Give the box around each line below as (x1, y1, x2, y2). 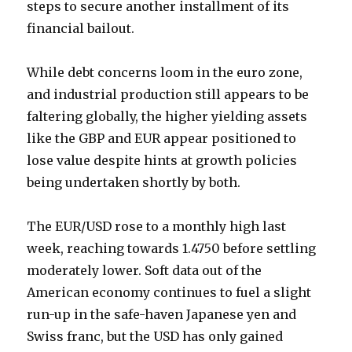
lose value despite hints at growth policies (27, 152, 298, 169)
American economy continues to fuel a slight (27, 284, 312, 301)
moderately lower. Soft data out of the (27, 262, 262, 279)
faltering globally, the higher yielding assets (27, 108, 308, 125)
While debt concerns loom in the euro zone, (27, 64, 303, 81)
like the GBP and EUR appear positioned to (27, 130, 297, 147)
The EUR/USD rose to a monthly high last (27, 218, 287, 235)
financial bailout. (27, 20, 135, 37)
